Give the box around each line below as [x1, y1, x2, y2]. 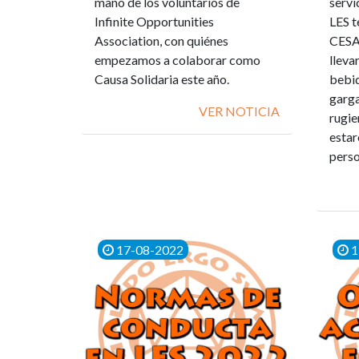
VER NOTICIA [198, 103, 280, 119]
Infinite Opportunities [95, 13, 214, 29]
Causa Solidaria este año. [95, 71, 229, 87]
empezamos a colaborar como [95, 51, 260, 67]
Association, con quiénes [95, 32, 228, 48]
